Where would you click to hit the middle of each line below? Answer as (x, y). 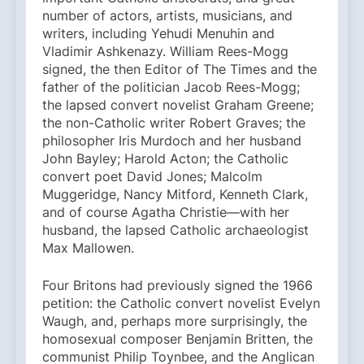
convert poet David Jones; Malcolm (152, 177)
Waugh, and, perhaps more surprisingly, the (175, 321)
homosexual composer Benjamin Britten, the (178, 339)
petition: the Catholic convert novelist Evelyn (181, 303)
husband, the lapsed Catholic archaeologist (175, 230)
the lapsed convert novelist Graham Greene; (178, 105)
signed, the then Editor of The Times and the (180, 69)
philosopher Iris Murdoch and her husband (172, 141)
